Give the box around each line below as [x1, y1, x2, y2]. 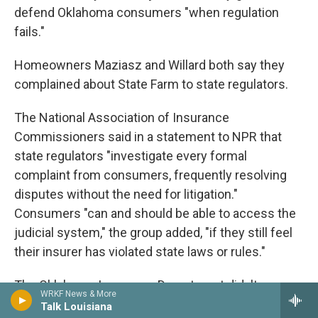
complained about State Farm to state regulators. [14, 77, 288, 92]
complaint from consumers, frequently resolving [14, 168, 287, 183]
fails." [14, 24, 45, 40]
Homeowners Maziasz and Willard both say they [14, 57, 285, 73]
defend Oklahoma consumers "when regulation [14, 5, 279, 21]
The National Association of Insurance [14, 110, 229, 126]
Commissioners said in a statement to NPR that [14, 129, 282, 145]
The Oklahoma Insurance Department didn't [14, 278, 258, 293]
